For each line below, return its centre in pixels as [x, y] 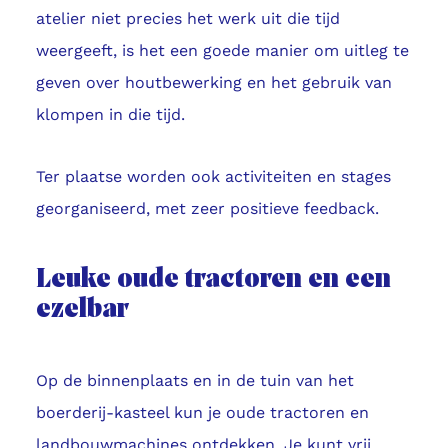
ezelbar [82, 310]
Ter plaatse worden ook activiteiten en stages [213, 177]
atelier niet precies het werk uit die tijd [187, 19]
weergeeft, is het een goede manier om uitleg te [222, 51]
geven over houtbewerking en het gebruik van [213, 83]
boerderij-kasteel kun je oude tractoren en [202, 413]
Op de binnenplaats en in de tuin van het [194, 381]
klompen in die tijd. [110, 115]
